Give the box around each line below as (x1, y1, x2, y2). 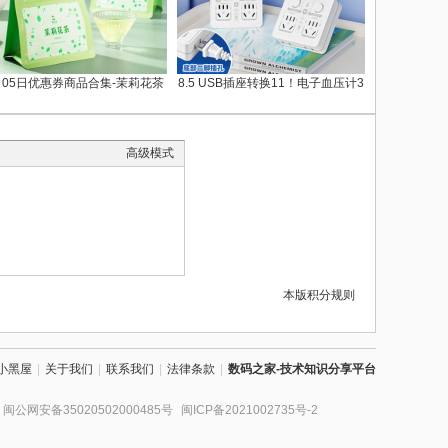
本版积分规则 (283, 288, 355, 302)
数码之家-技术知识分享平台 (228, 362, 376, 376)
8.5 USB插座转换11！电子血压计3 (178, 76, 364, 90)
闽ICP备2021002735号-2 (181, 403, 318, 417)
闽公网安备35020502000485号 (3, 403, 173, 417)
